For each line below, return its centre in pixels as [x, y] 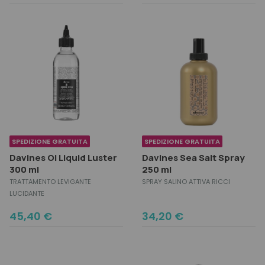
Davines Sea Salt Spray [193, 158]
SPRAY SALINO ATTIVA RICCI [186, 182]
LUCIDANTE [27, 193]
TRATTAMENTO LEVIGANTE [50, 182]
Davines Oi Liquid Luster [63, 158]
